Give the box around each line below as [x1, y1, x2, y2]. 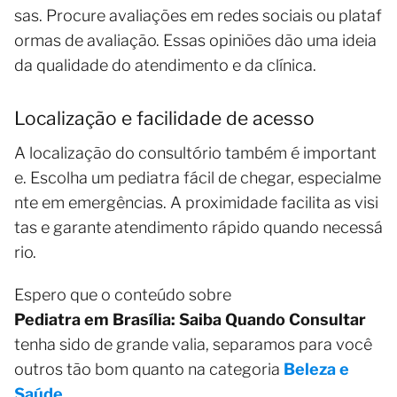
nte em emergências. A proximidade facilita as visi [14, 193, 378, 213]
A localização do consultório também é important [14, 144, 377, 163]
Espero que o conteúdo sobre [14, 285, 231, 305]
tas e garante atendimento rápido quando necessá [14, 218, 383, 237]
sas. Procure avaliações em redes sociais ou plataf [14, 6, 382, 26]
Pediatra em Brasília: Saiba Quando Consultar [14, 310, 366, 330]
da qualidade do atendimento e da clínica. [14, 56, 316, 75]
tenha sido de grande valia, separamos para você [14, 335, 372, 354]
